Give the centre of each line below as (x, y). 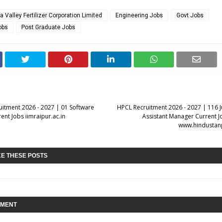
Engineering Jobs (139, 15)
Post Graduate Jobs (48, 27)
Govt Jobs (190, 15)
